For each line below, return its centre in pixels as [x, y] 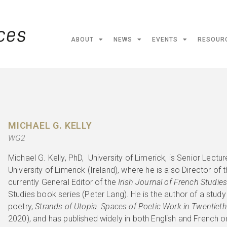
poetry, [22, 206]
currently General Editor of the [63, 182]
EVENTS [165, 40]
